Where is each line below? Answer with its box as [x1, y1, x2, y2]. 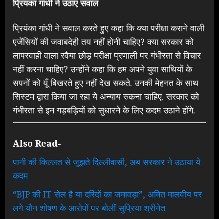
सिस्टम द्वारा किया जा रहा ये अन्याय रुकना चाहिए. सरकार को [13, 90, 199, 103]
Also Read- [13, 137, 61, 150]
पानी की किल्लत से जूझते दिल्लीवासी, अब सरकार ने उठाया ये [13, 156, 200, 168]
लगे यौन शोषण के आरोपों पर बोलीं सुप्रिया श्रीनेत [13, 202, 165, 214]
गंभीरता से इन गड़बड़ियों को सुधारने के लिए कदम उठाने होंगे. [13, 104, 195, 116]
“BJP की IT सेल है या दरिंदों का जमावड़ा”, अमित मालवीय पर [13, 188, 202, 200]
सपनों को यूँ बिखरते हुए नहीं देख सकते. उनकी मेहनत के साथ [13, 77, 198, 89]
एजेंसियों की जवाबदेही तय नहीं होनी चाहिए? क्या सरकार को [13, 36, 194, 48]
